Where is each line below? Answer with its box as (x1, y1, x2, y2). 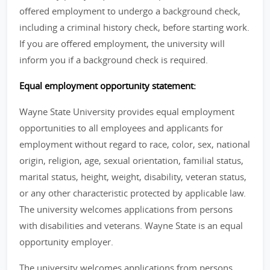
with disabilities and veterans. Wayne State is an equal (19, 219, 243, 231)
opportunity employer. (19, 236, 113, 248)
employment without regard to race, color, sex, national (19, 138, 250, 150)
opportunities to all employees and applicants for (19, 122, 223, 134)
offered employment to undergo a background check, (19, 5, 240, 17)
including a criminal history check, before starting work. (19, 21, 250, 33)
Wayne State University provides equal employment (19, 105, 234, 118)
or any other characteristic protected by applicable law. (19, 187, 246, 199)
